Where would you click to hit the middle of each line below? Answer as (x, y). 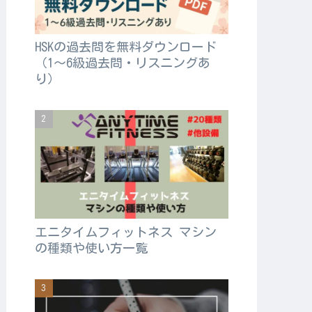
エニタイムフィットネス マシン (125, 232)
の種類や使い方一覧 (91, 248)
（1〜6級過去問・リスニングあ (122, 62)
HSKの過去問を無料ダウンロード (125, 46)
